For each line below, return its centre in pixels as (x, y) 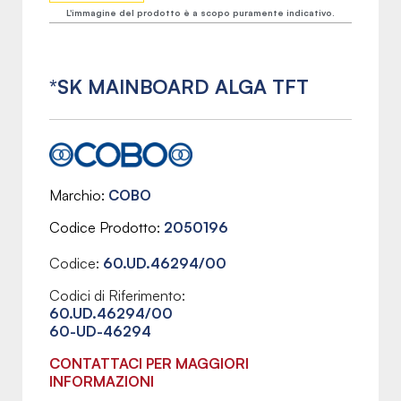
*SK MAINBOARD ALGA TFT (179, 86)
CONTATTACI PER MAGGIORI (149, 364)
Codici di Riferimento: (117, 296)
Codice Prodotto (103, 228)
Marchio (75, 196)
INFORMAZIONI (102, 382)
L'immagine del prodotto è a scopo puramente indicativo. (200, 13)
